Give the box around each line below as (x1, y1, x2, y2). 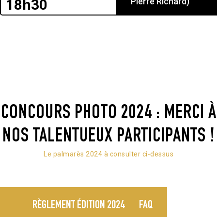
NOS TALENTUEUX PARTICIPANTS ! (2, 127, 215, 147)
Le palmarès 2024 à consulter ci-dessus (44, 150, 173, 158)
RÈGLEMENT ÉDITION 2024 (32, 200, 124, 212)
